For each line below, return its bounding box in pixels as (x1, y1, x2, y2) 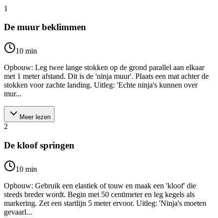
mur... (4, 90, 21, 98)
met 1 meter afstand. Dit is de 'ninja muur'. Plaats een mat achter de (4, 72, 209, 81)
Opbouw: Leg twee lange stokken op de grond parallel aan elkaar (4, 63, 204, 72)
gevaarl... (4, 207, 32, 216)
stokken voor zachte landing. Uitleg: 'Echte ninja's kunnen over (4, 81, 198, 90)
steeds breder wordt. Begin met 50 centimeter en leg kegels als (4, 190, 195, 199)
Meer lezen (19, 113, 51, 121)
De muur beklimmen (4, 22, 86, 33)
